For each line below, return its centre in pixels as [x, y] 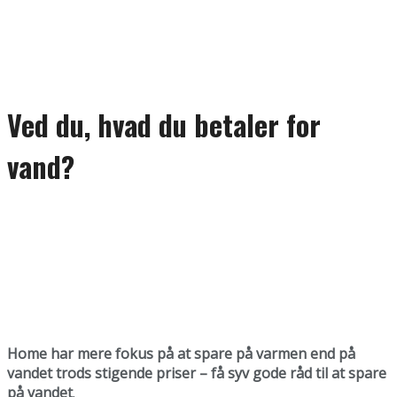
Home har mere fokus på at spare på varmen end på [181, 353]
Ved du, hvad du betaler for [164, 125]
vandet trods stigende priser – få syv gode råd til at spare [197, 373]
